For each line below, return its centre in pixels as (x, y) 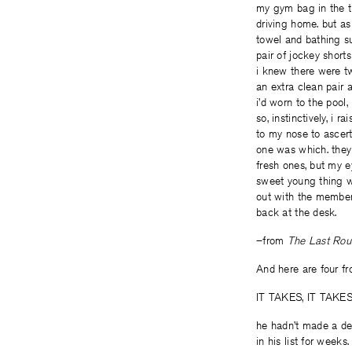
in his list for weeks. (303, 341)
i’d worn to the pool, (302, 102)
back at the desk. (297, 212)
